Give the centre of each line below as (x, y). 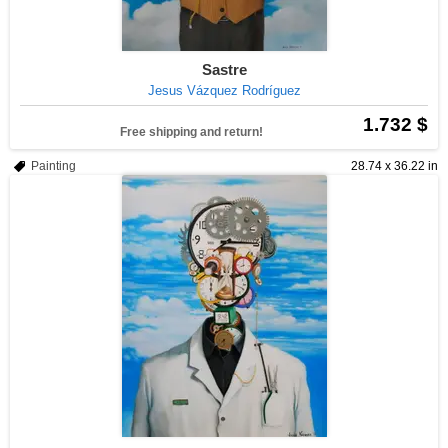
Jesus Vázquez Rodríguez (224, 90)
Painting (53, 166)
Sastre (224, 69)
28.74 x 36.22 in (394, 166)
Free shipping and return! (191, 132)
